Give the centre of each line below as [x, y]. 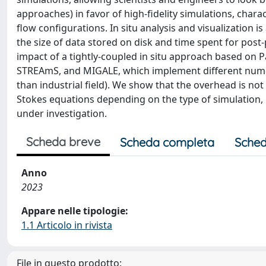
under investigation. [62, 113]
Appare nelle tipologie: [75, 211]
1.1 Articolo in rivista [67, 225]
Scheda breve [63, 142]
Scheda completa [167, 142]
